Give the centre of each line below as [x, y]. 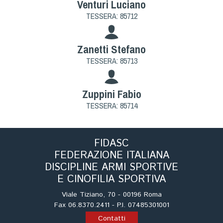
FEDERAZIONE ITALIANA [111, 155]
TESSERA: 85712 [111, 16]
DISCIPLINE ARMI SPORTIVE [111, 167]
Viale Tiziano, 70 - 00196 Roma [111, 194]
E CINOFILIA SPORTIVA [111, 179]
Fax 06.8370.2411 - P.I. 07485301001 [111, 205]
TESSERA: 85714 [111, 105]
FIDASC [111, 143]
